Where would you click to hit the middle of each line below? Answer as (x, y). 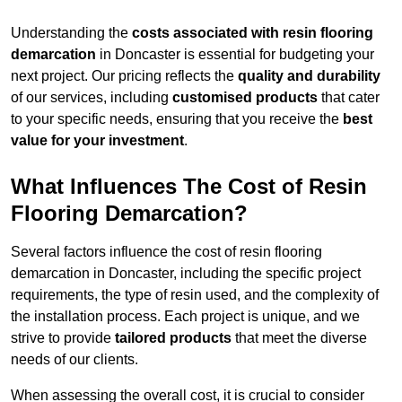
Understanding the (71, 33)
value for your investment (97, 141)
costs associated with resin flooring (253, 33)
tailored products (173, 338)
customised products (245, 98)
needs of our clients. (74, 360)
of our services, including (92, 98)
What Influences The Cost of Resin (189, 187)
